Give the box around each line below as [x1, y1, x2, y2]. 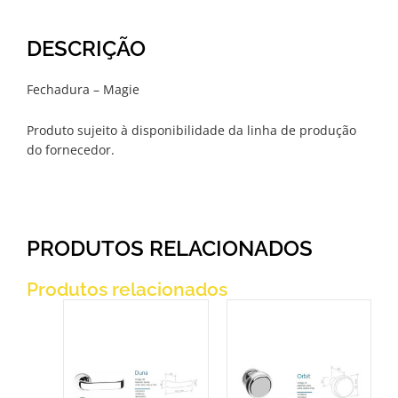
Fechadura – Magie [27, 81, 139, 99]
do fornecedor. [27, 141, 115, 159]
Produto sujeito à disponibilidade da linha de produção [27, 122, 356, 139]
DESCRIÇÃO [27, 36, 146, 62]
